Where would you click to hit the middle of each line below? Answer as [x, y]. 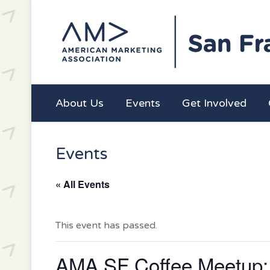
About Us [80, 103]
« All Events [83, 184]
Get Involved [214, 103]
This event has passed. [106, 225]
